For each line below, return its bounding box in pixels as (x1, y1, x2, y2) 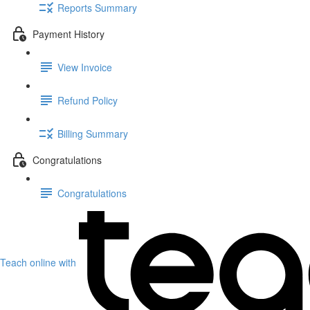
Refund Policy (57, 93, 118, 107)
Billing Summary (57, 126, 128, 140)
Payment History (33, 26, 104, 41)
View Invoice (57, 60, 112, 74)
